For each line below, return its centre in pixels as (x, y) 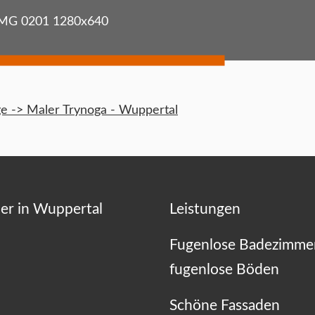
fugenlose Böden (224, 270)
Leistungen (205, 210)
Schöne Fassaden (224, 306)
